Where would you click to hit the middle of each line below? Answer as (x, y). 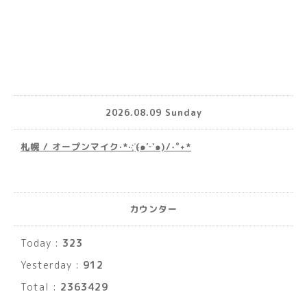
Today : (41, 243)
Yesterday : (52, 265)
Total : (40, 287)
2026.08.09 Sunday (153, 112)
